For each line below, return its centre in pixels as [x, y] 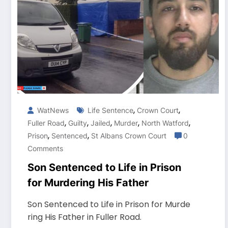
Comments [45, 149]
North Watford [165, 123]
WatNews [52, 110]
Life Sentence [110, 110]
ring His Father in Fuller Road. [84, 217]
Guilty [78, 123]
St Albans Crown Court [129, 136]
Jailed [101, 123]
